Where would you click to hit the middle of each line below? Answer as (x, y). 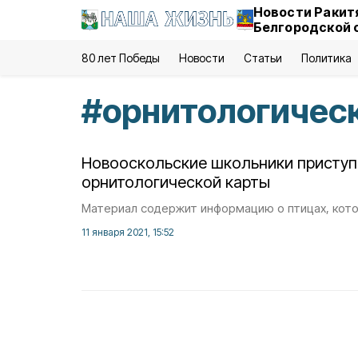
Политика (326, 58)
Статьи (263, 58)
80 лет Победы (121, 58)
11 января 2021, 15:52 (128, 232)
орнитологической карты (176, 182)
